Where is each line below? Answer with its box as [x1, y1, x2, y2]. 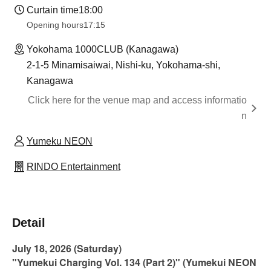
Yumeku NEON [27, 136, 93, 147]
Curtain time [27, 5, 79, 16]
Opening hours [27, 20, 83, 30]
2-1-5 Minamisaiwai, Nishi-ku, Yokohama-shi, [27, 60, 220, 71]
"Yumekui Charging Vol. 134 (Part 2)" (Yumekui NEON [12, 255, 256, 270]
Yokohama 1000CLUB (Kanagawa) [27, 44, 178, 55]
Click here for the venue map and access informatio [28, 95, 247, 106]
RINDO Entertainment [27, 162, 120, 172]
